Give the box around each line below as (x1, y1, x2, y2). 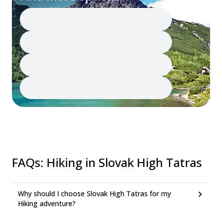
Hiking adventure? (18, 199, 76, 208)
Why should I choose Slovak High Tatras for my (18, 189, 171, 198)
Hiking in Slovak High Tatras (47, 154, 202, 170)
